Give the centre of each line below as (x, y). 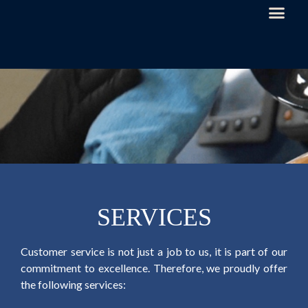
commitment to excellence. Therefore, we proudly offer (154, 268)
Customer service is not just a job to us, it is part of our (154, 251)
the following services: (73, 284)
